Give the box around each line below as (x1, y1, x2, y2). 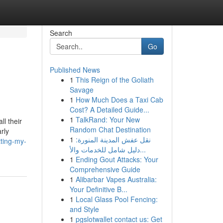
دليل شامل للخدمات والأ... (139, 144, 146, 154)
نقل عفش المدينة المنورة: (75, 134, 151, 144)
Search (49, 28, 72, 38)
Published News (49, 65, 100, 75)
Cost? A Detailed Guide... (69, 105, 149, 114)
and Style (69, 204, 99, 214)
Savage (69, 85, 94, 95)
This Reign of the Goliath (75, 75, 154, 85)
